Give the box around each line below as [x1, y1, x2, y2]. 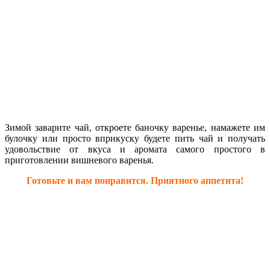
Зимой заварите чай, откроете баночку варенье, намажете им [5, 122, 265, 133]
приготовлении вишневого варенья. [5, 154, 154, 165]
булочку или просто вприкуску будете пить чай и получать [5, 133, 265, 143]
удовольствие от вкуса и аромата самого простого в [5, 143, 265, 154]
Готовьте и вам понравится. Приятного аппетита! [27, 175, 243, 186]
